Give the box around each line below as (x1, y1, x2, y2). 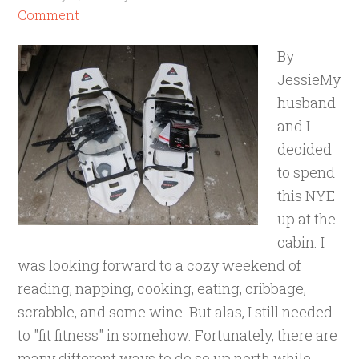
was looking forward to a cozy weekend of (18, 256, 302, 275)
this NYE (277, 186, 336, 205)
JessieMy (277, 70, 341, 89)
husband (277, 93, 337, 112)
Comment (18, 6, 80, 23)
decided (277, 139, 333, 159)
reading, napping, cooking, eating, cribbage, (18, 279, 307, 298)
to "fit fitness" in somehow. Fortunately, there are (18, 325, 338, 345)
